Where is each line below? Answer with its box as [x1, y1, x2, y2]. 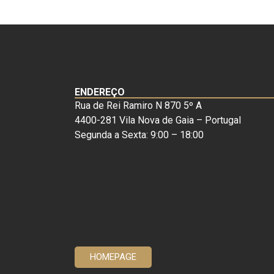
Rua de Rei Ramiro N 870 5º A [75, 99, 202, 111]
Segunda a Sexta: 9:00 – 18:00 [75, 128, 204, 141]
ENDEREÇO [75, 86, 125, 98]
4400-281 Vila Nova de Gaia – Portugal [75, 114, 241, 126]
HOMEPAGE [90, 251, 136, 263]
